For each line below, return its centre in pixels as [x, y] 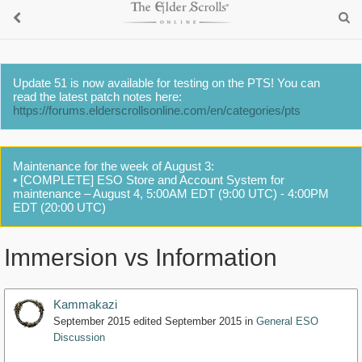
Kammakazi [85, 305]
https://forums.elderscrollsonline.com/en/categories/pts [157, 110]
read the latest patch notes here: [97, 97]
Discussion [79, 338]
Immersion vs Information [141, 258]
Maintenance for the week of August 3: [114, 166]
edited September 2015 [187, 322]
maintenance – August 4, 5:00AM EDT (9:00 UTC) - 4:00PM [171, 194]
